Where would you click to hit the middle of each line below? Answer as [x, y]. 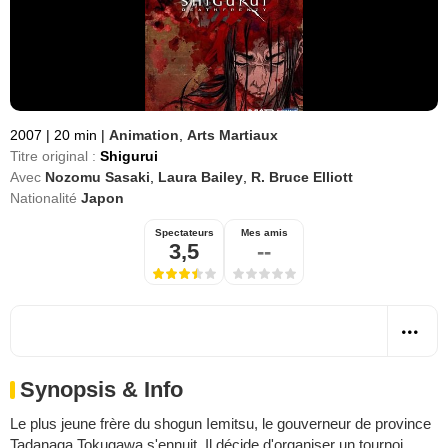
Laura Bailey [200, 177]
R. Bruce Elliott [302, 177]
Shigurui [129, 156]
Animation [144, 135]
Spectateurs [184, 232]
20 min [75, 135]
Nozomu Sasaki [97, 177]
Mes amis [264, 232]
